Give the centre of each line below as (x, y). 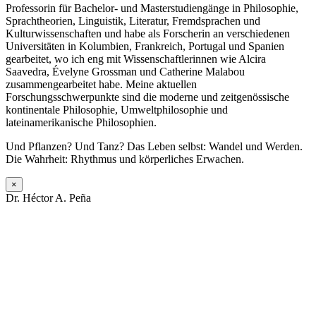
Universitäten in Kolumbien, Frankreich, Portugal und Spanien (145, 47)
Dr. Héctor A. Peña (48, 198)
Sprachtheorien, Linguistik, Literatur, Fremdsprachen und (133, 21)
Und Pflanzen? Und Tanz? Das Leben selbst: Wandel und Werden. (154, 147)
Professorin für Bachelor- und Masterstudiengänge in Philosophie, (152, 8)
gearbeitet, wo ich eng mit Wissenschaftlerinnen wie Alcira (136, 59)
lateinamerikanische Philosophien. (81, 123)
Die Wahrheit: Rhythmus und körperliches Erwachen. (125, 159)
